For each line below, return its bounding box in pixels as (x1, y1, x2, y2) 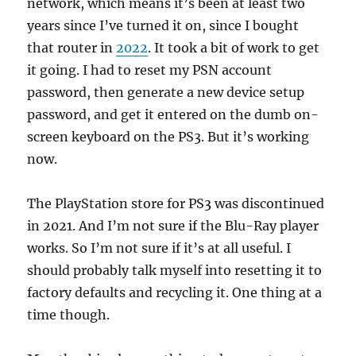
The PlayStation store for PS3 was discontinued (27, 195, 325, 211)
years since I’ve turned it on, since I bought (27, 17, 300, 33)
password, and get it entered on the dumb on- (27, 106, 319, 122)
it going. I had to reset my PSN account (27, 62, 273, 78)
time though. (27, 307, 110, 323)
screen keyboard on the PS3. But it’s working (27, 129, 310, 145)
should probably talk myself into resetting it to (27, 262, 323, 278)
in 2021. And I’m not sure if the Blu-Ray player (27, 218, 319, 234)
